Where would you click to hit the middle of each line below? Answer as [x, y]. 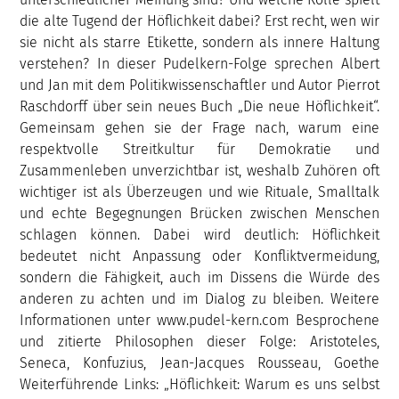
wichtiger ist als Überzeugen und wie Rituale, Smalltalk [199, 191]
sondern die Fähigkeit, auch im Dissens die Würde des [199, 277]
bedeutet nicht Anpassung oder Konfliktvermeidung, [199, 256]
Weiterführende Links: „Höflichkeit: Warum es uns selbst [199, 384]
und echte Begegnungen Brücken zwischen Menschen [199, 213]
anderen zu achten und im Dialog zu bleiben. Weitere [199, 298]
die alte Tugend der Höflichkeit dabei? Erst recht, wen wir [199, 20]
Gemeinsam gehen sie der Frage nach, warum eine [199, 127]
